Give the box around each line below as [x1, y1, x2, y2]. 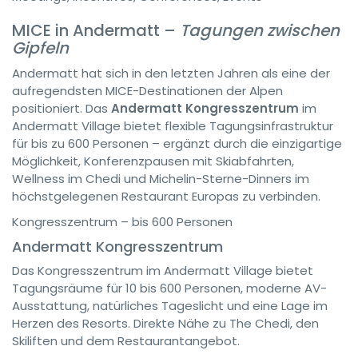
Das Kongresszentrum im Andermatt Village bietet [12, 262, 313, 279]
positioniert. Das [12, 100, 111, 117]
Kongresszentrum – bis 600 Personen [12, 213, 233, 230]
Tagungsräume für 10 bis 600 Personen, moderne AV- [12, 280, 327, 296]
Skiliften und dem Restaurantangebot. [12, 332, 240, 349]
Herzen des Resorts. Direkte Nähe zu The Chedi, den [12, 315, 319, 332]
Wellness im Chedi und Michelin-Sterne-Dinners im [12, 170, 309, 187]
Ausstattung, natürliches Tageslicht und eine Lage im [12, 297, 328, 314]
